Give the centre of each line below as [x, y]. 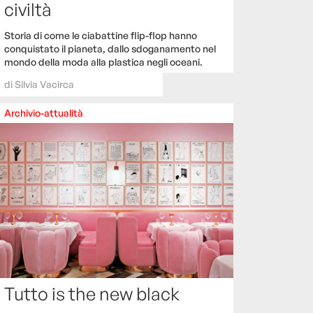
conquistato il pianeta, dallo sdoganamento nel [110, 48]
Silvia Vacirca [44, 84]
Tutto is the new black [92, 294]
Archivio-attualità [44, 112]
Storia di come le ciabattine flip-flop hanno [101, 35]
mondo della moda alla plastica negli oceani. [103, 61]
